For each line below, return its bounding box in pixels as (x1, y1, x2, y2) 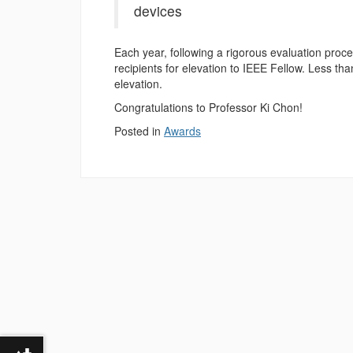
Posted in (114, 123, 164, 139)
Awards (164, 123, 201, 139)
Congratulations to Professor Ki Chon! (114, 99, 303, 115)
